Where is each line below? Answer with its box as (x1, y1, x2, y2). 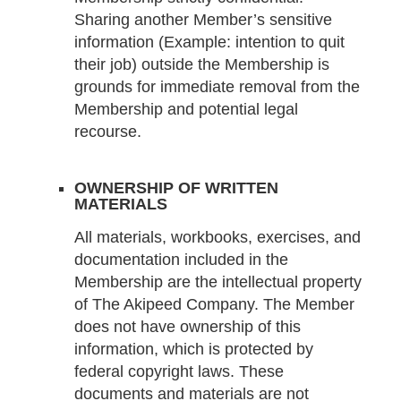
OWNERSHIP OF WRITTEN (73, 179, 278, 198)
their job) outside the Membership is (73, 55, 329, 73)
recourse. (73, 122, 141, 141)
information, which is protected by (73, 340, 313, 359)
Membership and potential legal (73, 99, 298, 118)
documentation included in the (73, 251, 288, 269)
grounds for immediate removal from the (73, 77, 360, 96)
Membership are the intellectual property (73, 273, 362, 292)
